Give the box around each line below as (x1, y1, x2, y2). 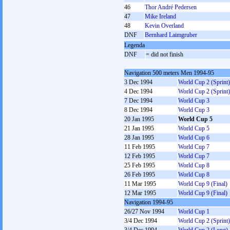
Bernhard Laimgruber (145, 31, 197, 39)
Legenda (124, 42, 145, 49)
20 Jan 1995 (124, 116, 154, 123)
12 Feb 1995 (124, 152, 155, 160)
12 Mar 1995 (124, 189, 156, 197)
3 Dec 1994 (124, 79, 152, 86)
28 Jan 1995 (124, 134, 154, 141)
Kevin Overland (145, 22, 184, 29)
